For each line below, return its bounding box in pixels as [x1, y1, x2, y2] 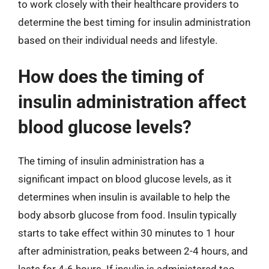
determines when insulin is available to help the [18, 191, 230, 203]
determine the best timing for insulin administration [18, 16, 250, 28]
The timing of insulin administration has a [18, 155, 204, 167]
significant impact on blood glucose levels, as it [18, 173, 232, 185]
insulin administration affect [18, 91, 246, 112]
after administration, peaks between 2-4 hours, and [18, 245, 248, 257]
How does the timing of [18, 66, 204, 87]
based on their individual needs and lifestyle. [18, 34, 217, 46]
